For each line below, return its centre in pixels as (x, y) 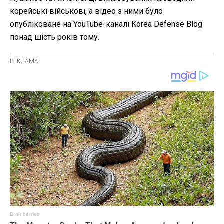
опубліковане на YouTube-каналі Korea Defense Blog (106, 24)
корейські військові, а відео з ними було (86, 11)
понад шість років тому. (55, 37)
